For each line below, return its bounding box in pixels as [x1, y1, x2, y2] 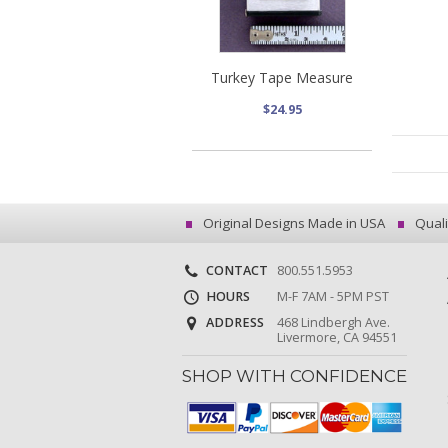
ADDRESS [203, 314, 264, 332]
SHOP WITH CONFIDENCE [182, 366, 407, 387]
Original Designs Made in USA [199, 214, 385, 232]
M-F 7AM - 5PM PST [276, 288, 389, 306]
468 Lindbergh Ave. [276, 314, 390, 332]
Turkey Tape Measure [211, 67, 353, 87]
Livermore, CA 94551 [276, 329, 397, 347]
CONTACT [203, 262, 268, 279]
